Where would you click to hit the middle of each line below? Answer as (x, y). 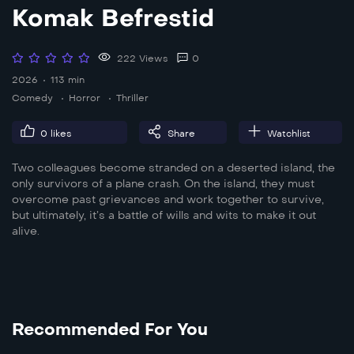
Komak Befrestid (113, 18)
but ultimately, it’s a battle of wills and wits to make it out (164, 215)
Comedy (32, 98)
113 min (68, 79)
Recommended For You (110, 329)
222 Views (141, 58)
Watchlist (288, 133)
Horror (85, 98)
